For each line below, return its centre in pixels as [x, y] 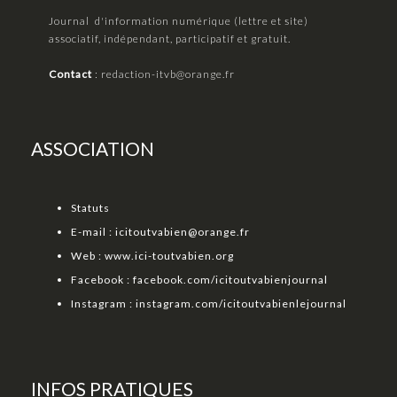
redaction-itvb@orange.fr [168, 74]
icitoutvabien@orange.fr [183, 231]
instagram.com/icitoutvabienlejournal [241, 303]
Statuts [90, 207]
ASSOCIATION [93, 148]
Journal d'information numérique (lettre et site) [179, 20]
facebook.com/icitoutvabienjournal [230, 279]
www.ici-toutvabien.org [169, 255]
